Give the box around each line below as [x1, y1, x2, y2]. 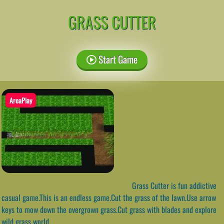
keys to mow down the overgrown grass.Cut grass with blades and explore [1, 203, 216, 215]
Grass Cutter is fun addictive [130, 179, 216, 191]
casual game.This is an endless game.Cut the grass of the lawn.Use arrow [1, 191, 216, 203]
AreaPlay [9, 94, 32, 105]
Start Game [96, 51, 137, 66]
